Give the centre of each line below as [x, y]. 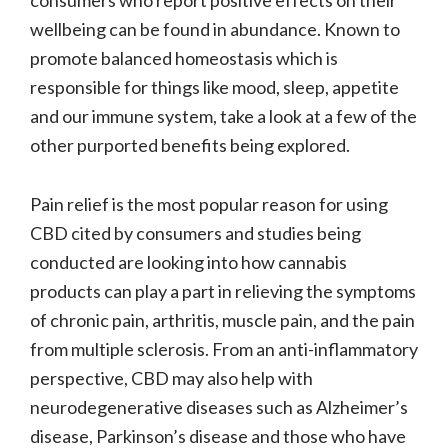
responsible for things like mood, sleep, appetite [214, 86]
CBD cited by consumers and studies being [195, 232]
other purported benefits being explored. [190, 144]
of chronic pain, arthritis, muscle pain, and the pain [222, 319]
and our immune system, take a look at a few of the [223, 115]
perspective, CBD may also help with [171, 377]
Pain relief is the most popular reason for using [209, 203]
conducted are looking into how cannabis [188, 261]
